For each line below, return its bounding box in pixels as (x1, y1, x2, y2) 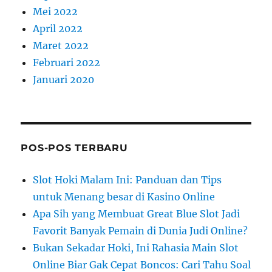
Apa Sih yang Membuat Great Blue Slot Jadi (33, 208, 240, 220)
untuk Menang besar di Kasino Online (33, 191, 216, 203)
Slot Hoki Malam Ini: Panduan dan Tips (33, 174, 222, 186)
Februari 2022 (33, 56, 101, 69)
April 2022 (33, 22, 83, 35)
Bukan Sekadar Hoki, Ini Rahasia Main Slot (33, 242, 239, 254)
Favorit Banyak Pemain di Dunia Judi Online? (33, 225, 248, 237)
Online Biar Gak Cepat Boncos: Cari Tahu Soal (33, 259, 251, 271)
